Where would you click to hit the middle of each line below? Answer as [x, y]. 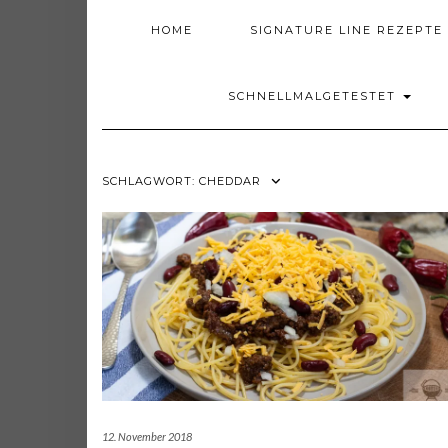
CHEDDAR [230, 181]
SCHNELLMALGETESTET [314, 96]
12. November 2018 [147, 437]
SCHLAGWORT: [150, 181]
